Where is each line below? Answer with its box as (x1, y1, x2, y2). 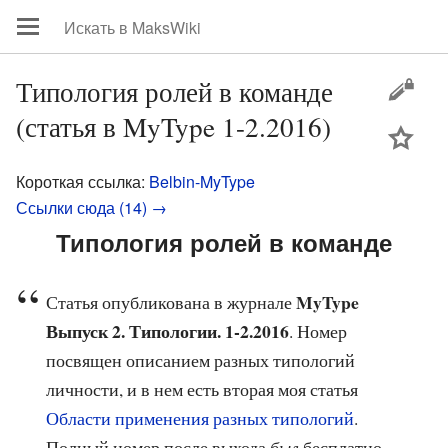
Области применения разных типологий (46, 406, 354, 431)
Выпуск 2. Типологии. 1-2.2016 (46, 318, 289, 345)
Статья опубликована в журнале (46, 290, 296, 315)
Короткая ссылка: (16, 170, 149, 193)
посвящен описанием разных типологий (46, 348, 355, 373)
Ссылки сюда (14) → (16, 196, 167, 219)
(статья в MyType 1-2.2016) (16, 108, 331, 145)
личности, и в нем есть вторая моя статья (46, 377, 358, 402)
